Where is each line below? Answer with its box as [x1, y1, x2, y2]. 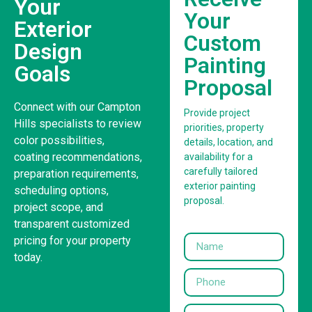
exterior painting [184, 180, 256, 192]
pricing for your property [14, 234, 131, 248]
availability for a [184, 151, 253, 163]
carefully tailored [184, 166, 258, 178]
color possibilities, [14, 134, 104, 148]
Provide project [184, 107, 250, 119]
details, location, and [184, 136, 273, 148]
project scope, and [14, 201, 103, 214]
